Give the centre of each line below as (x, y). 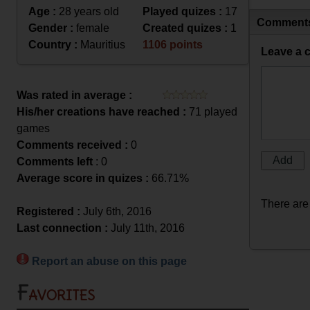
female (91, 28)
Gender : (51, 28)
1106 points (173, 45)
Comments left (55, 162)
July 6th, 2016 (116, 211)
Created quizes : (185, 28)
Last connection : (62, 228)
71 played (212, 112)
